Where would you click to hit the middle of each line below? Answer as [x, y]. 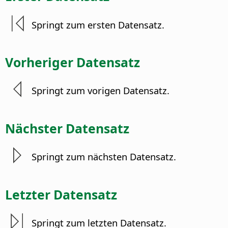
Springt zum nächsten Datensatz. [104, 157]
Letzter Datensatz [61, 194]
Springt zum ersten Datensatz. [98, 24]
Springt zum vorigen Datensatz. [101, 91]
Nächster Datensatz [67, 128]
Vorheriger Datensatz [73, 62]
